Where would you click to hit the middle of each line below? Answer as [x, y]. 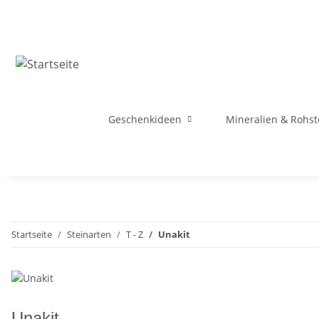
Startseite [32, 234]
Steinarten [89, 234]
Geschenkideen [145, 119]
